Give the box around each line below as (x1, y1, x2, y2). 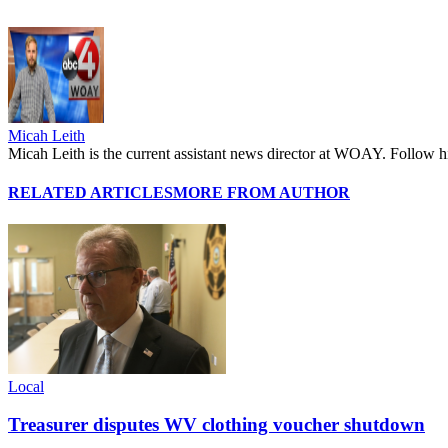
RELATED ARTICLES (8, 184, 173, 202)
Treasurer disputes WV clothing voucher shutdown (8, 414, 425, 436)
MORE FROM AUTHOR (173, 184, 350, 202)
